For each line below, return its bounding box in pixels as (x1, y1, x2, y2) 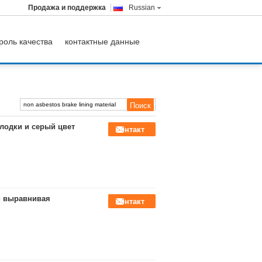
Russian (129, 4, 155, 12)
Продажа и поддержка (28, 4, 106, 12)
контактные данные (65, 37, 140, 46)
